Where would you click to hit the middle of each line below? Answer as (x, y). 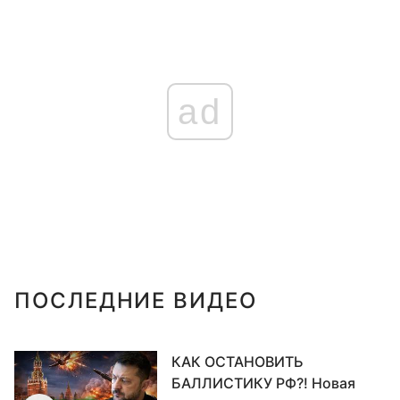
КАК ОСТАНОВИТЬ (237, 362)
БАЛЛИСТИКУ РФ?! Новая (263, 383)
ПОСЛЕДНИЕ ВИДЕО (136, 300)
